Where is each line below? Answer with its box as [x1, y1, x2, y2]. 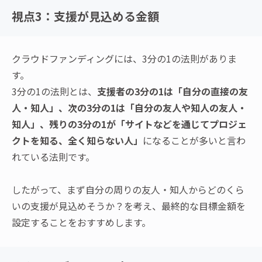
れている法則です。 [12, 150, 95, 164]
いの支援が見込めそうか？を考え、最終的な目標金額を [12, 199, 246, 213]
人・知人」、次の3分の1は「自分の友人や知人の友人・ [12, 101, 247, 115]
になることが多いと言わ [143, 133, 246, 148]
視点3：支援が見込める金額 [12, 8, 159, 25]
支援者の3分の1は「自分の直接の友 [97, 84, 248, 99]
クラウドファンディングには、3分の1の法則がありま [12, 51, 237, 66]
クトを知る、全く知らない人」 [12, 133, 143, 148]
